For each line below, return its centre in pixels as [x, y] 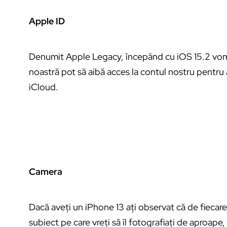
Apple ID [47, 21]
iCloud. [44, 87]
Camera [46, 171]
